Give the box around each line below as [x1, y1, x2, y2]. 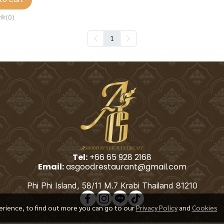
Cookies [191, 203, 217, 212]
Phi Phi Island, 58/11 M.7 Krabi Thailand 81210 [26, 180, 197, 190]
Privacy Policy [135, 203, 177, 212]
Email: [37, 160, 64, 172]
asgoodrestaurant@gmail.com [63, 160, 186, 172]
